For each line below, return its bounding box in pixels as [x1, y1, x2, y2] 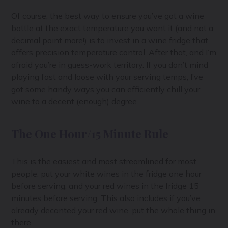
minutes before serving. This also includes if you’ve [11, 192, 201, 203]
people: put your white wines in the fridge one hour [11, 168, 202, 179]
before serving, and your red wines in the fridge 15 [11, 180, 199, 191]
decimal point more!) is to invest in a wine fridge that [11, 35, 209, 45]
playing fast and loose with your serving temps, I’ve [11, 71, 204, 82]
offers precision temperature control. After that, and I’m [11, 47, 217, 58]
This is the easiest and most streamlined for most [11, 156, 197, 166]
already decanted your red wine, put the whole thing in [11, 205, 216, 215]
